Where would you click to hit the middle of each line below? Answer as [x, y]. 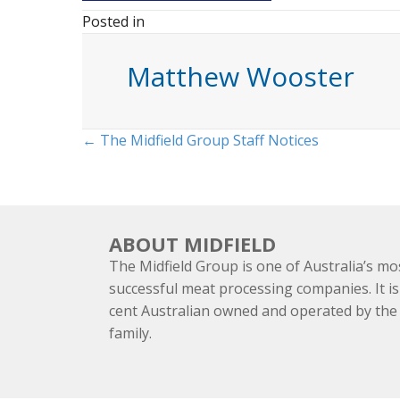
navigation [158, 184]
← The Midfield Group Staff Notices [200, 140]
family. [130, 333]
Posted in [113, 21]
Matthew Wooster [241, 76]
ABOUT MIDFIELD [192, 244]
